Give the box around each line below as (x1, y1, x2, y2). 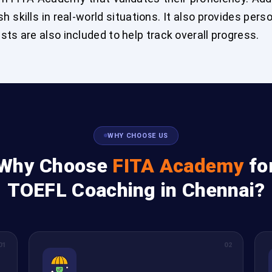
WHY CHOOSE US (107, 131, 169, 140)
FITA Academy (112, 154, 244, 177)
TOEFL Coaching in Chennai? (7, 178, 265, 202)
